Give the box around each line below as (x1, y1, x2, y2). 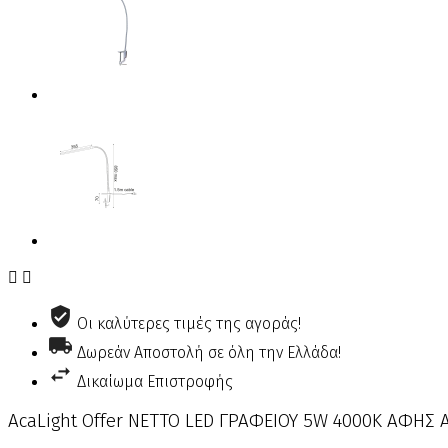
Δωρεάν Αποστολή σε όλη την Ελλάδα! (77, 343, 341, 362)
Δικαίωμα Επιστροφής (77, 372, 233, 391)
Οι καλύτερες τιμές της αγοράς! (77, 314, 301, 333)
